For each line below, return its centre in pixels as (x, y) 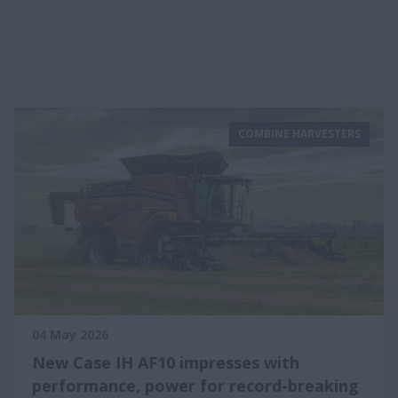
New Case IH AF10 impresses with (166, 362)
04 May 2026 (70, 334)
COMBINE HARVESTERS (299, 134)
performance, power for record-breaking (195, 386)
